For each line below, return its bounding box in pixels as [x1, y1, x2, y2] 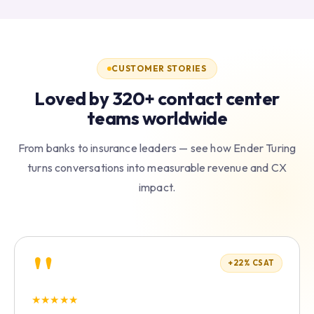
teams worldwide [86, 106, 228, 130]
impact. [138, 179, 176, 194]
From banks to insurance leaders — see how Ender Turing [18, 140, 296, 155]
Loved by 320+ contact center [34, 86, 280, 110]
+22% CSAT [228, 257, 275, 268]
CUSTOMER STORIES [111, 62, 207, 74]
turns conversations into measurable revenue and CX [27, 160, 287, 175]
